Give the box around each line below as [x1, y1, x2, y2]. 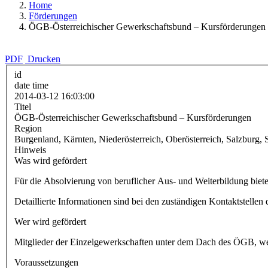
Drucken [28, 54, 60, 64]
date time [14, 80, 48, 90]
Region [14, 123, 42, 133]
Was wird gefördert [14, 155, 87, 166]
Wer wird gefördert [14, 216, 86, 227]
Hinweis [14, 144, 46, 155]
